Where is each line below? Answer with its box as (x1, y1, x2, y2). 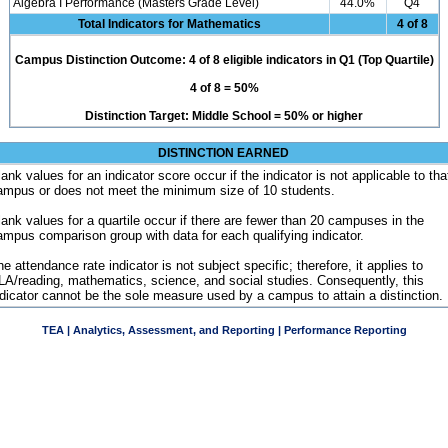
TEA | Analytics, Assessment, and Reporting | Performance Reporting (42, 324, 407, 336)
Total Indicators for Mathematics (77, 17, 261, 31)
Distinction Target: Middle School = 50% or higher (85, 109, 363, 123)
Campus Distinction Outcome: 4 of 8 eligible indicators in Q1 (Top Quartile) (14, 53, 434, 67)
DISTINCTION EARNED (158, 146, 289, 160)
